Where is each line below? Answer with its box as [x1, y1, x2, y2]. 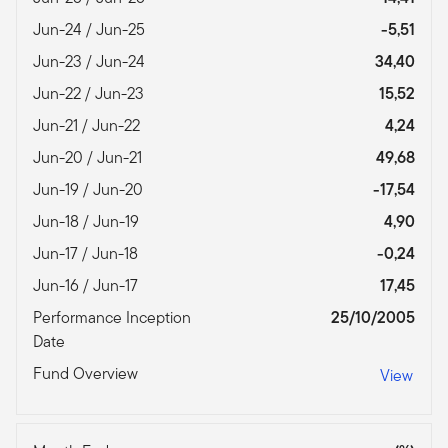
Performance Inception [33, 305, 191, 329]
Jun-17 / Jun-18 [33, 241, 142, 265]
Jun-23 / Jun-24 [33, 49, 149, 73]
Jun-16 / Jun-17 [33, 273, 142, 297]
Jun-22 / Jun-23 [33, 81, 148, 105]
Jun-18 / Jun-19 [33, 209, 143, 233]
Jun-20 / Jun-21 [33, 145, 146, 169]
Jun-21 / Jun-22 [33, 113, 144, 137]
